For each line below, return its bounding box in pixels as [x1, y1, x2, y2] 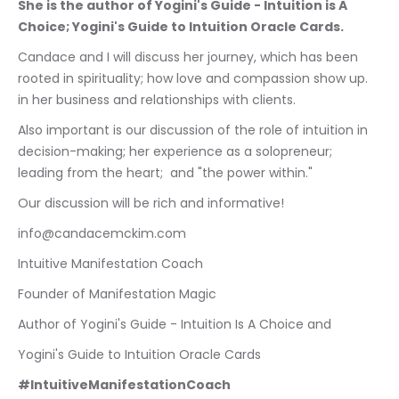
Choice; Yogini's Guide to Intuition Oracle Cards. [18, 18, 344, 37]
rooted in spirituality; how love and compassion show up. [18, 69, 371, 88]
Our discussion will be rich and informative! [18, 194, 284, 213]
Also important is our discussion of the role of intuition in [18, 121, 371, 140]
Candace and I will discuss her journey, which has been [18, 48, 362, 67]
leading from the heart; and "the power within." [18, 164, 316, 183]
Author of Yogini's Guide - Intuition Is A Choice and [18, 315, 331, 334]
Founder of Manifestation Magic [18, 285, 216, 304]
